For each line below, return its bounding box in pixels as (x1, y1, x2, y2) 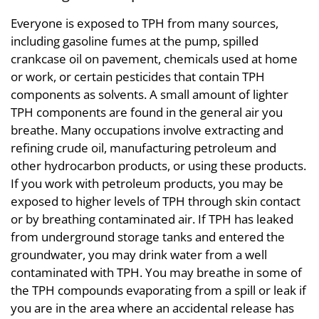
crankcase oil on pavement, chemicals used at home (11, 51, 298, 67)
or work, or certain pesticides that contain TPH (11, 68, 265, 85)
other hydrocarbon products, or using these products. (11, 157, 306, 174)
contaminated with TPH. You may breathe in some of (11, 264, 302, 281)
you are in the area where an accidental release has (11, 300, 294, 316)
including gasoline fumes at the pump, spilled (11, 33, 258, 49)
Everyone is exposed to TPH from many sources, (11, 15, 278, 31)
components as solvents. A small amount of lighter (11, 86, 288, 103)
